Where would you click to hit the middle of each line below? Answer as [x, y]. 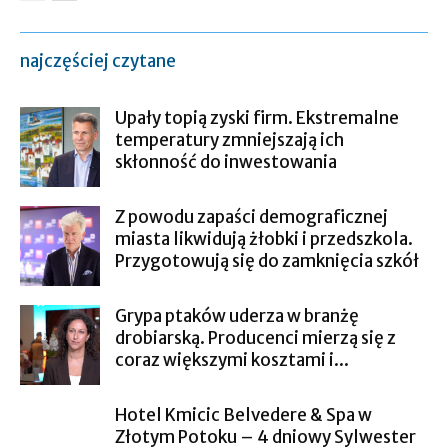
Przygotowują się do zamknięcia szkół [267, 261]
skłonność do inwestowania [226, 162]
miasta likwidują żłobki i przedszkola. [264, 239]
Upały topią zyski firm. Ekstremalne [257, 118]
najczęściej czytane [98, 61]
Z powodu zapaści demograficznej [251, 217]
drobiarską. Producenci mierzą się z [255, 338]
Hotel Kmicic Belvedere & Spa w [243, 415]
